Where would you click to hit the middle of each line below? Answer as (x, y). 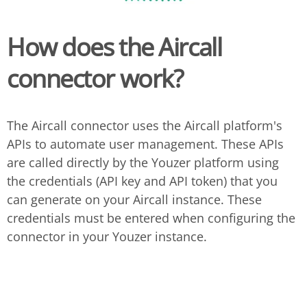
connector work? (95, 78)
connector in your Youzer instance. (107, 236)
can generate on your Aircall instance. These (134, 199)
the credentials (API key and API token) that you (142, 181)
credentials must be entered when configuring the (151, 218)
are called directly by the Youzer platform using (143, 162)
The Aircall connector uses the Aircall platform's (145, 125)
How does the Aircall (114, 47)
